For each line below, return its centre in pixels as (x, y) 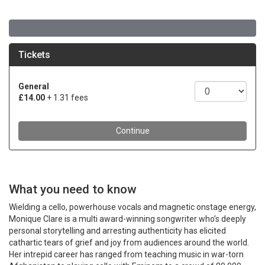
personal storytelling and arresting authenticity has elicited (117, 231)
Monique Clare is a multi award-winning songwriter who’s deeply (127, 219)
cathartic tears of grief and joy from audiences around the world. (129, 243)
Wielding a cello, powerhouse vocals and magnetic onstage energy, (132, 207)
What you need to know (72, 189)
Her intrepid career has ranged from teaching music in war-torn (126, 254)
